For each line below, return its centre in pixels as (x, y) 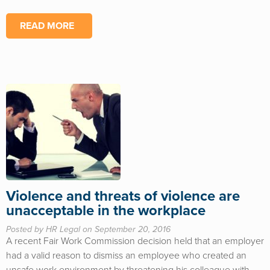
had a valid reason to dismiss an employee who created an (126, 256)
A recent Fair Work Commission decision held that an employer (135, 241)
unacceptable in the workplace (106, 211)
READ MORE (47, 26)
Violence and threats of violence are (123, 196)
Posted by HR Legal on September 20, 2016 (88, 229)
